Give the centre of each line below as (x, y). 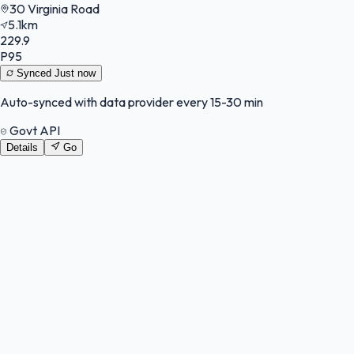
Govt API (34, 131)
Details (22, 148)
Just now (75, 73)
